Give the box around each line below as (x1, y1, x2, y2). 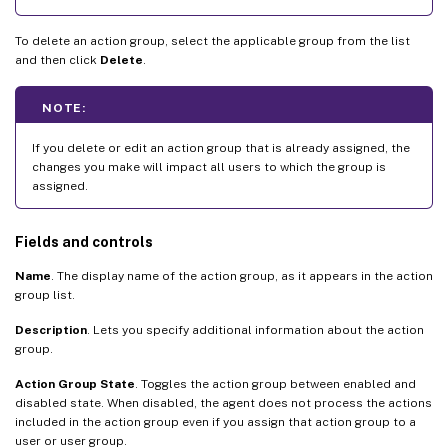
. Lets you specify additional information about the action (87, 322, 424, 337)
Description (15, 322, 87, 337)
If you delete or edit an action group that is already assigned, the (32, 140, 410, 155)
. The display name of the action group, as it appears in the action (51, 268, 433, 283)
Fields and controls (15, 233, 153, 250)
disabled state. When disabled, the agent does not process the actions (15, 395, 432, 410)
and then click (15, 52, 100, 67)
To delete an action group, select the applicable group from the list (15, 33, 410, 48)
